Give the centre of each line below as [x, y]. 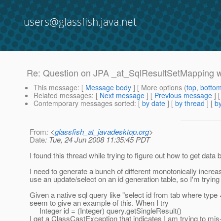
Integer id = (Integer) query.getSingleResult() [106, 211]
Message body [108, 88]
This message [55, 88]
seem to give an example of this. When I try [99, 203]
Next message [122, 95]
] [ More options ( [159, 88]
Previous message [183, 95]
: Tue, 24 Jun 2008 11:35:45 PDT [97, 140]
